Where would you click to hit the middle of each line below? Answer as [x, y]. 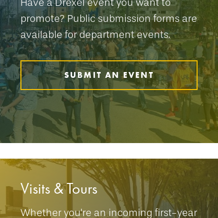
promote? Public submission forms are [109, 18]
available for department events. [95, 35]
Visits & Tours [59, 189]
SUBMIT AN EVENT [109, 75]
